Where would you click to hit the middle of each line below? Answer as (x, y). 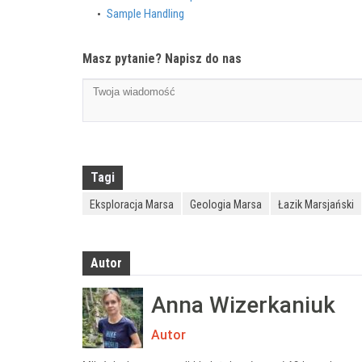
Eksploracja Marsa (132, 204)
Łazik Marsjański (316, 204)
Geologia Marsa (226, 204)
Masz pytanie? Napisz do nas (162, 58)
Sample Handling (145, 13)
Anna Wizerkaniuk (243, 305)
